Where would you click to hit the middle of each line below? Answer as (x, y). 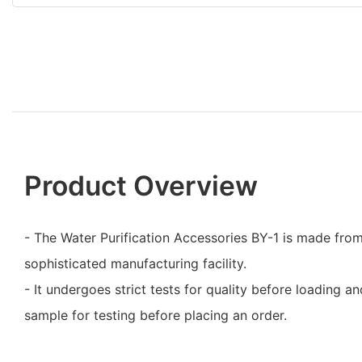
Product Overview (141, 185)
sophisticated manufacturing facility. (135, 263)
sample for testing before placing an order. (156, 315)
